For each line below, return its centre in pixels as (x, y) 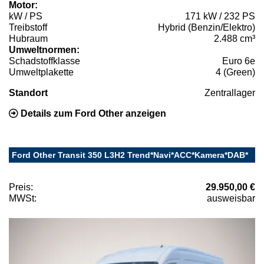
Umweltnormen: (44, 50)
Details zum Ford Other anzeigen (92, 114)
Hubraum (28, 39)
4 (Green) (235, 72)
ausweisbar (231, 199)
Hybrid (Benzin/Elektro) (207, 28)
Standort (28, 93)
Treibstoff (28, 28)
